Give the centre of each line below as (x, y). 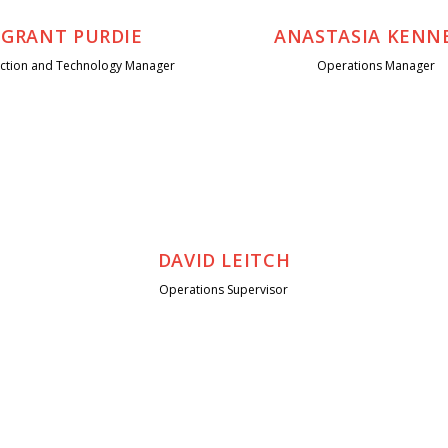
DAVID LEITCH (224, 260)
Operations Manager (376, 66)
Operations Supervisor (224, 290)
